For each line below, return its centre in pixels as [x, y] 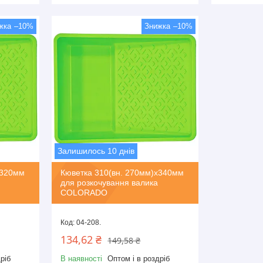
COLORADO [84, 193]
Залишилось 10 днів [96, 151]
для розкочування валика [109, 183]
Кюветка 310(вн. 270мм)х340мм [122, 173]
